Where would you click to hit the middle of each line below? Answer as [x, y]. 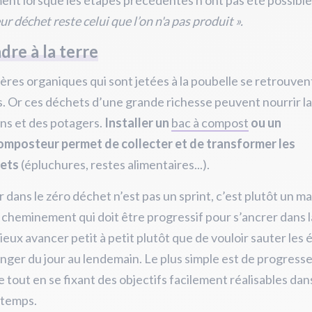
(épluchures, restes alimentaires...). [114, 164]
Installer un [138, 123]
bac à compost [210, 123]
